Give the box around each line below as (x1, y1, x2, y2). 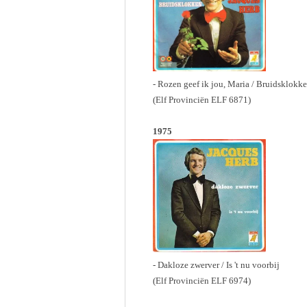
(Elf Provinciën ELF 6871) (153, 95, 251, 105)
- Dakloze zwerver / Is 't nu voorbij (153, 260, 280, 270)
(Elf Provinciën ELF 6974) (153, 275, 251, 286)
